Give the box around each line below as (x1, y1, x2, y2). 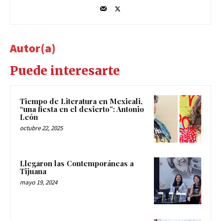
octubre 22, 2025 (20, 123, 63, 132)
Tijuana (20, 166, 46, 176)
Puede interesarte (10, 63, 120, 78)
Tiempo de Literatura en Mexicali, (20, 96, 143, 106)
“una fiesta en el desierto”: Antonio (20, 104, 144, 114)
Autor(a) (10, 40, 56, 56)
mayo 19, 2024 (20, 178, 57, 186)
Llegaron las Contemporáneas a (20, 158, 134, 168)
